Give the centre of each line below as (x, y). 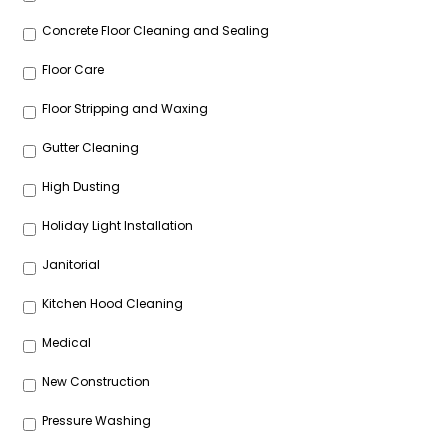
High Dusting (81, 187)
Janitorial (71, 265)
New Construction (96, 382)
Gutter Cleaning (91, 148)
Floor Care (73, 70)
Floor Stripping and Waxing (125, 109)
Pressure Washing (97, 421)
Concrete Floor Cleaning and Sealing (156, 31)
